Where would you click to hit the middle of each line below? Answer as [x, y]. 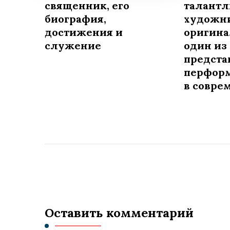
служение [73, 46]
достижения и [84, 32]
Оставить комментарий [119, 213]
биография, [75, 19]
